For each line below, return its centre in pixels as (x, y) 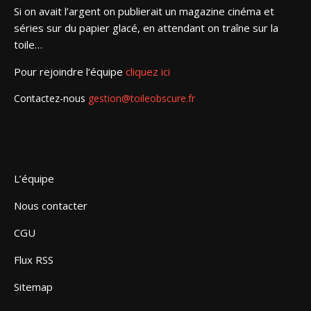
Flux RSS (34, 259)
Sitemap (33, 286)
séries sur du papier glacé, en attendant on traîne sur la (146, 27)
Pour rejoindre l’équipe (70, 71)
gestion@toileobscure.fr (142, 98)
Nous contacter (51, 205)
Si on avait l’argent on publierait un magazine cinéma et (144, 11)
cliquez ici (148, 71)
